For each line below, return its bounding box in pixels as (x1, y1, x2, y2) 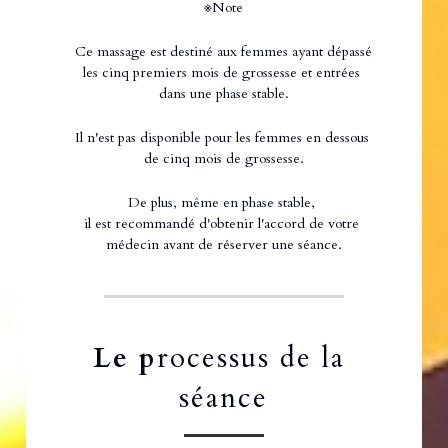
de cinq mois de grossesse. (143, 149, 304, 169)
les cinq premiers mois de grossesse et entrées (83, 63, 361, 83)
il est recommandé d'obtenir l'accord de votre (84, 214, 360, 234)
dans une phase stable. (158, 84, 289, 104)
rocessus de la (156, 339, 345, 378)
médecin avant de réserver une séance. (105, 235, 342, 255)
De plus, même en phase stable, (128, 193, 320, 213)
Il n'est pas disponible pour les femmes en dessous (74, 128, 369, 148)
